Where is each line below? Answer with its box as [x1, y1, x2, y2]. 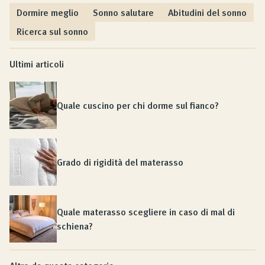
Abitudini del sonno [168, 5, 247, 20]
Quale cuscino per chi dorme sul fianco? [57, 98, 219, 112]
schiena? [57, 219, 93, 233]
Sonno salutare [93, 5, 154, 20]
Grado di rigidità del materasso [57, 155, 183, 169]
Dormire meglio [17, 5, 79, 20]
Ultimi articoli [9, 57, 64, 71]
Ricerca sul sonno [17, 24, 88, 38]
